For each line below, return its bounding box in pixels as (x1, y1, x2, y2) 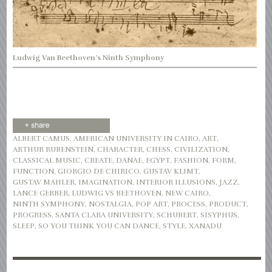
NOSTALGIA (89, 200, 132, 209)
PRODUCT (209, 200, 247, 209)
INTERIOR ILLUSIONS (136, 178, 216, 187)
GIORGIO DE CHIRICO (58, 167, 140, 176)
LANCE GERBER (13, 189, 69, 198)
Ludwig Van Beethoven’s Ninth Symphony (13, 53, 165, 63)
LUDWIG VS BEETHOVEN (72, 189, 162, 198)
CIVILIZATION (174, 145, 228, 154)
